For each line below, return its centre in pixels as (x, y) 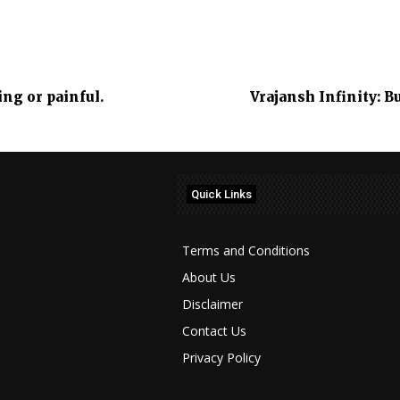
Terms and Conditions (246, 251)
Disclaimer (212, 304)
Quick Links (221, 195)
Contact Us (214, 331)
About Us (208, 278)
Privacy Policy (221, 358)
